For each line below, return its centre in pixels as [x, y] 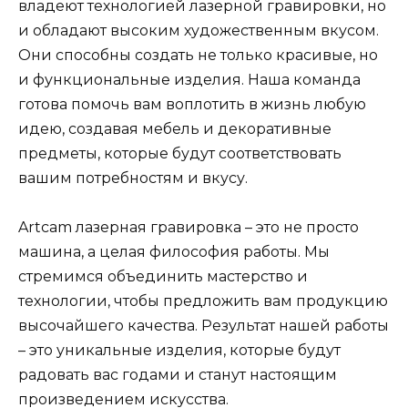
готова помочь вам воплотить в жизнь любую [192, 105]
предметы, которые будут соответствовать [180, 154]
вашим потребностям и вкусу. [133, 178]
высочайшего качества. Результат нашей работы [204, 326]
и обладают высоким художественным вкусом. [199, 31]
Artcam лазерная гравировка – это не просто [189, 228]
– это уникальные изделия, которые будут [179, 351]
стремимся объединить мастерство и [163, 277]
